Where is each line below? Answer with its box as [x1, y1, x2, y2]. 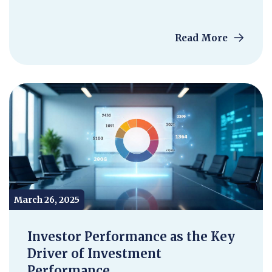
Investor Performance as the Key [27, 229, 235, 244]
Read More [174, 32, 230, 44]
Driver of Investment [27, 246, 161, 261]
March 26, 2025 [14, 194, 80, 205]
